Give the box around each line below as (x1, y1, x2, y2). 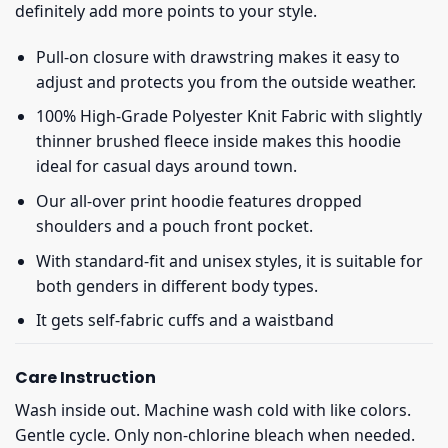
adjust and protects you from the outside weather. (35, 70, 416, 93)
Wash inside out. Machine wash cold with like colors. (15, 398, 411, 421)
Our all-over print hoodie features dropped (35, 190, 362, 213)
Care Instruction (15, 365, 156, 389)
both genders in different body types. (35, 274, 318, 297)
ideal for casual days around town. (35, 155, 297, 178)
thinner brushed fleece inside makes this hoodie (35, 130, 401, 153)
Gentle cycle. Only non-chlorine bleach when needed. (15, 423, 415, 446)
